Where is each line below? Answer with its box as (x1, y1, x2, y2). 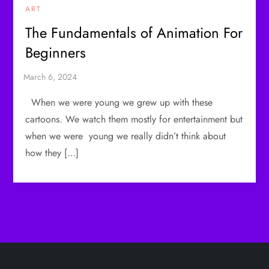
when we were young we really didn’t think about (25, 129, 226, 144)
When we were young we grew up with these (25, 95, 213, 110)
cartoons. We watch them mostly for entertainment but (25, 112, 243, 127)
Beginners (25, 42, 86, 64)
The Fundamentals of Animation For (25, 22, 243, 44)
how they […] (25, 146, 79, 160)
